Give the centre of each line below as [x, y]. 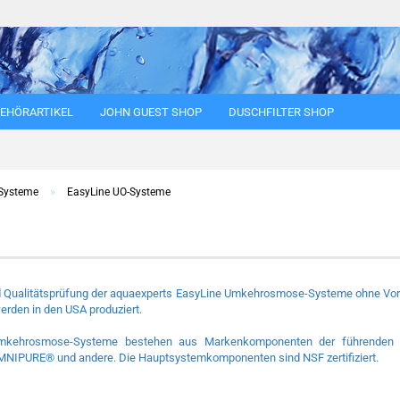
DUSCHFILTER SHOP [281, 112]
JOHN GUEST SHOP [151, 112]
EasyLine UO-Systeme [118, 192]
